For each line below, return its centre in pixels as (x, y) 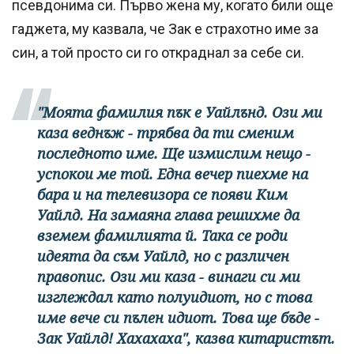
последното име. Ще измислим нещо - (174, 154)
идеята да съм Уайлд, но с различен (163, 256)
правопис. (73, 277)
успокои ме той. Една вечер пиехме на (173, 174)
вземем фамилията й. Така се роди (162, 236)
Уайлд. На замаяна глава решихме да (168, 215)
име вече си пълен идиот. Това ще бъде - (178, 318)
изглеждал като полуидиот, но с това (175, 298)
